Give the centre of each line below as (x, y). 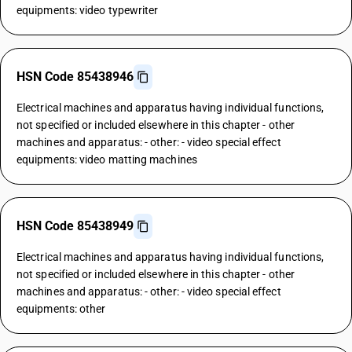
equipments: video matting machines (107, 159)
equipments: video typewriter (88, 10)
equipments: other (61, 309)
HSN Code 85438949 (75, 226)
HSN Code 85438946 (75, 77)
